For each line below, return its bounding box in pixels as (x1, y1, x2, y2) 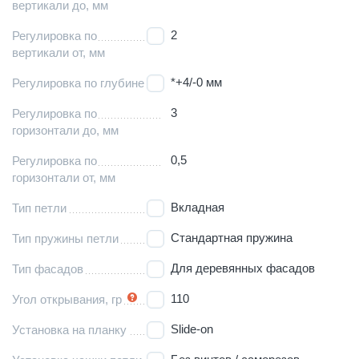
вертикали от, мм (12, 45, 105, 59)
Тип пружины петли (12, 231, 119, 245)
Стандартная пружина (171, 230, 293, 244)
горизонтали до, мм (12, 123, 119, 137)
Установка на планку (12, 322, 127, 337)
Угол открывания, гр (12, 292, 122, 306)
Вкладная (171, 200, 225, 214)
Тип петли (12, 200, 67, 215)
